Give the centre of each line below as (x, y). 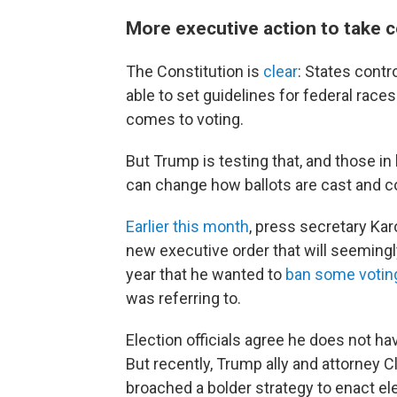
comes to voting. (185, 119)
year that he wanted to (206, 274)
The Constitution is (195, 71)
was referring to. (183, 298)
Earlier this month (187, 226)
